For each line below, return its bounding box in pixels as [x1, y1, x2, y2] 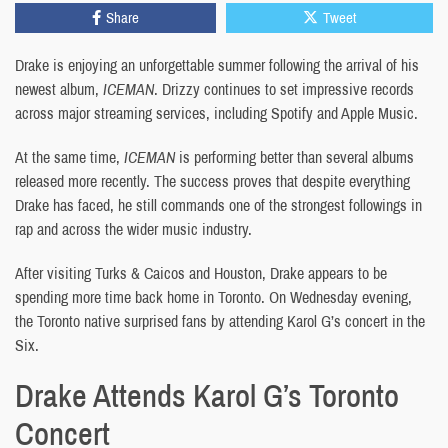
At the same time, [15, 145, 124, 168]
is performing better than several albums [175, 145, 414, 168]
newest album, [15, 77, 103, 100]
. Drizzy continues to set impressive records [154, 77, 414, 100]
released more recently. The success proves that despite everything [15, 169, 410, 192]
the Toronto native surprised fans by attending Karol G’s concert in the [15, 309, 425, 332]
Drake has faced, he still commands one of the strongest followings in [15, 193, 422, 216]
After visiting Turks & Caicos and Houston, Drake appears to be [15, 261, 387, 284]
